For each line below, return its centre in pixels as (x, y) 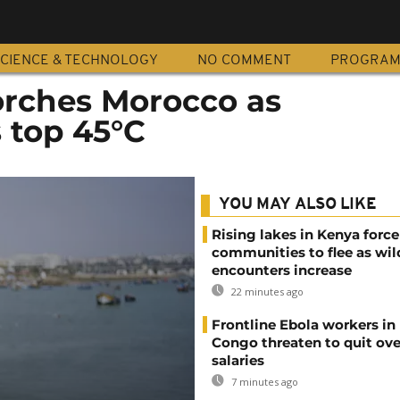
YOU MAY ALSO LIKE (298, 205)
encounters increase (282, 270)
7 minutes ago (263, 382)
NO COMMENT (244, 61)
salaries (238, 360)
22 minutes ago (266, 292)
